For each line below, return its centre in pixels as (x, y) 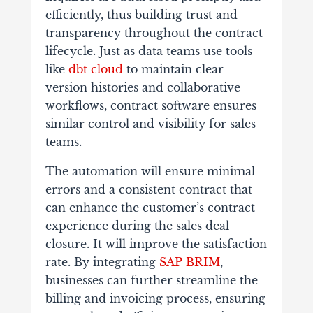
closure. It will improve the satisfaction (156, 244)
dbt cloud (95, 70)
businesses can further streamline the (151, 281)
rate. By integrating (102, 262)
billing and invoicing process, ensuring (155, 299)
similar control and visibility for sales (150, 124)
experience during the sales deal (137, 226)
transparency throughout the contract (154, 33)
